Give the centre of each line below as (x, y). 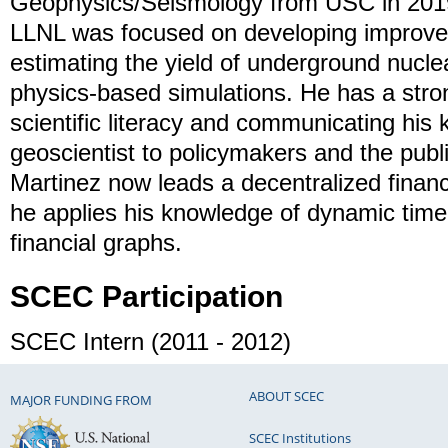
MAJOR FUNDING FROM (81, 400)
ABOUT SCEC (286, 395)
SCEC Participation (146, 296)
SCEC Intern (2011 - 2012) (150, 341)
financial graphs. (96, 242)
